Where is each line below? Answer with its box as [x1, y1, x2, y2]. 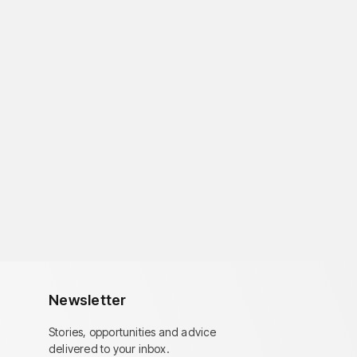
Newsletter [49, 292, 127, 308]
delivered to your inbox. [49, 342, 170, 355]
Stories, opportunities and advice [49, 325, 217, 339]
